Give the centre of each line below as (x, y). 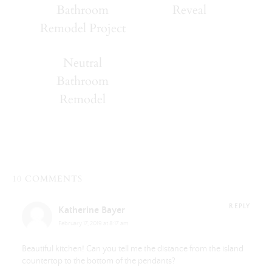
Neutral (83, 63)
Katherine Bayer (92, 210)
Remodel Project (83, 29)
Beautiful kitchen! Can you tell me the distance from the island (133, 249)
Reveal (189, 10)
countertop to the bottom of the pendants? (99, 261)
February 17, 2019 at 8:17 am (93, 224)
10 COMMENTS (47, 178)
